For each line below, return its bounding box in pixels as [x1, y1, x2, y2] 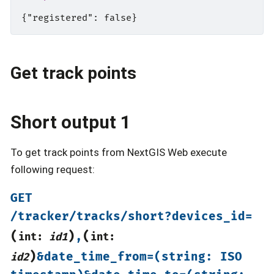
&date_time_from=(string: [37, 250, 213, 265]
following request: [10, 163, 95, 176]
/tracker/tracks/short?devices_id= [10, 210, 253, 224]
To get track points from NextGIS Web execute [10, 146, 227, 158]
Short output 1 [10, 111, 131, 133]
